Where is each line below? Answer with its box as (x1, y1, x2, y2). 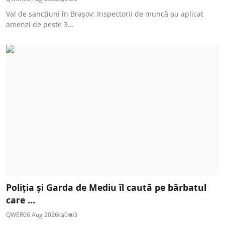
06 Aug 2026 (23, 210, 58, 219)
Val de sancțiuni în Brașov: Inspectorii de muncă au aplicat (6, 9, 203, 19)
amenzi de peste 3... (6, 19, 74, 29)
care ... (6, 194, 35, 206)
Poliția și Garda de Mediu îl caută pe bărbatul (6, 181, 206, 194)
